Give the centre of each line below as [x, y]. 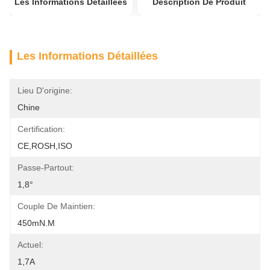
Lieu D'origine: [45, 90]
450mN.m [36, 223]
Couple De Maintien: [56, 206]
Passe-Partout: [46, 168]
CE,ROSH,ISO [45, 146]
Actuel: [30, 245]
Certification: [41, 129]
